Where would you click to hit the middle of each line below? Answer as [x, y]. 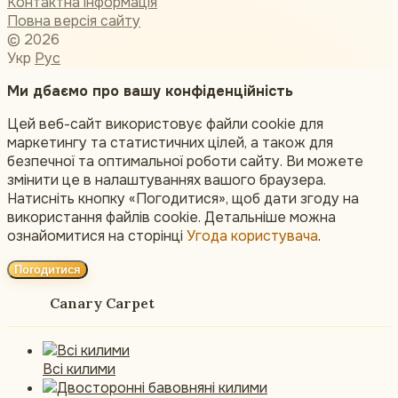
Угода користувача [252, 236]
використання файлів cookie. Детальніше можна [171, 218]
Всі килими [79, 370]
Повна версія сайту [74, 21]
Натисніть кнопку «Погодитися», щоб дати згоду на [183, 199]
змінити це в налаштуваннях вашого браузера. [167, 180]
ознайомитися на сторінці [97, 236]
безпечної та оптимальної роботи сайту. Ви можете [185, 162]
